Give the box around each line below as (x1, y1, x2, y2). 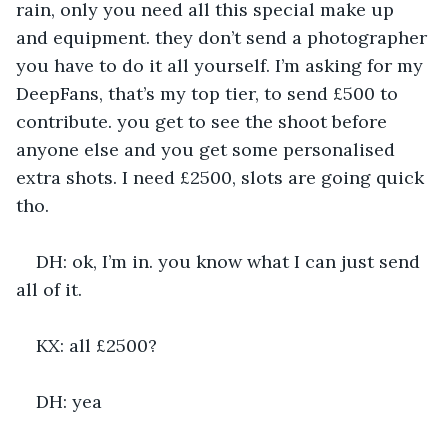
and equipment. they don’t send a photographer (16, 25, 432, 49)
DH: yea (36, 389, 102, 413)
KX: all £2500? (36, 333, 157, 357)
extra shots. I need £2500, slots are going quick (16, 165, 429, 189)
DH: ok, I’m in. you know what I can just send (36, 249, 425, 273)
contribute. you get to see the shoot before (16, 109, 392, 133)
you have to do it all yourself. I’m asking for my (16, 53, 428, 77)
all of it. (16, 277, 82, 301)
